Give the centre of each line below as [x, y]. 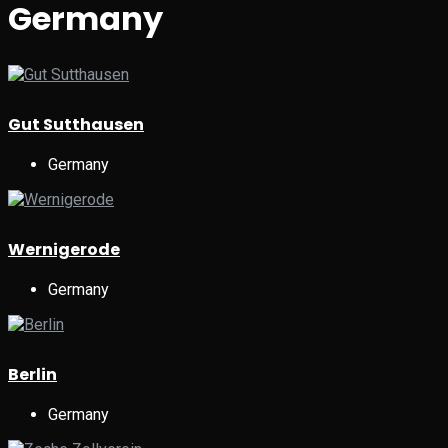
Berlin [32, 374]
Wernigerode [64, 249]
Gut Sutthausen [76, 124]
